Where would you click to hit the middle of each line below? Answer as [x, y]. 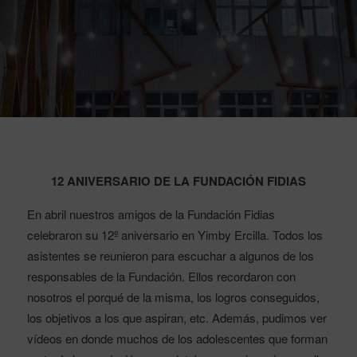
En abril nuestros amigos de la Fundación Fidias [151, 214]
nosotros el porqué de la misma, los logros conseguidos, [173, 297]
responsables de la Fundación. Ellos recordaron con [161, 276]
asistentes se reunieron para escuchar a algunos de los [170, 255]
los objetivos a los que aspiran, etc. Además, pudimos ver [177, 318]
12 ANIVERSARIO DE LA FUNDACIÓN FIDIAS [178, 181]
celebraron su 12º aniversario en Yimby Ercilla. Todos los [175, 235]
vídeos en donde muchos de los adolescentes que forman [177, 338]
